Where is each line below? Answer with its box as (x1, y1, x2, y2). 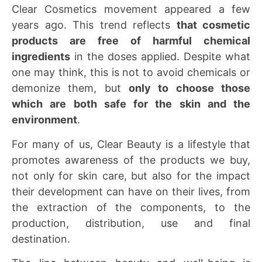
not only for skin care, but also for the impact (12, 169, 250, 182)
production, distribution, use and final (12, 216, 250, 229)
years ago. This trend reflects (12, 19, 177, 32)
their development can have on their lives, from (12, 185, 250, 198)
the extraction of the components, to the (12, 201, 250, 213)
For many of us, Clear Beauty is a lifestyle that (12, 137, 250, 150)
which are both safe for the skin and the (12, 98, 250, 111)
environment (12, 113, 77, 126)
